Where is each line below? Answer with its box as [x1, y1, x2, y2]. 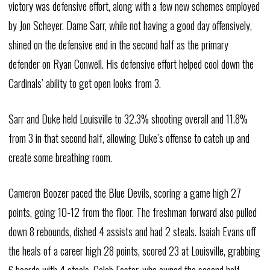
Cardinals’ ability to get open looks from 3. [8, 75, 161, 91]
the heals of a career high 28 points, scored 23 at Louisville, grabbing [8, 243, 260, 259]
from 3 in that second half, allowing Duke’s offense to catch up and [8, 130, 250, 146]
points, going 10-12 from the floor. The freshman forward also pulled [8, 204, 257, 220]
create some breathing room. [8, 149, 112, 165]
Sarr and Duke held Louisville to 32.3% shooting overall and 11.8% [8, 111, 248, 127]
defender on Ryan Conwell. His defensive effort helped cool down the [8, 56, 254, 72]
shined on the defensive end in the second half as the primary [8, 37, 228, 52]
